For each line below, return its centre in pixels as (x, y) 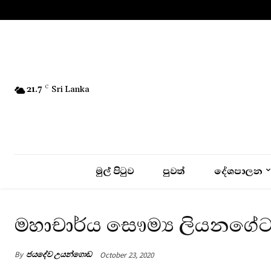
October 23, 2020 (127, 255)
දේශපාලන (238, 171)
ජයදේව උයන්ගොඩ (59, 255)
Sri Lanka (70, 90)
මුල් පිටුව (115, 171)
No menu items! (46, 10)
